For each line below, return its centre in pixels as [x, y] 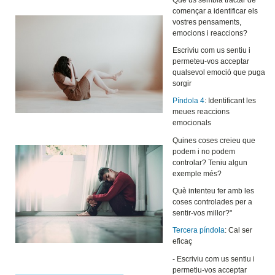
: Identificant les [230, 100]
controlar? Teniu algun [210, 162]
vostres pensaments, [207, 22]
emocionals [192, 122]
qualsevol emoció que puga [219, 72]
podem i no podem [204, 151]
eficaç [183, 241]
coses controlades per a [213, 202]
